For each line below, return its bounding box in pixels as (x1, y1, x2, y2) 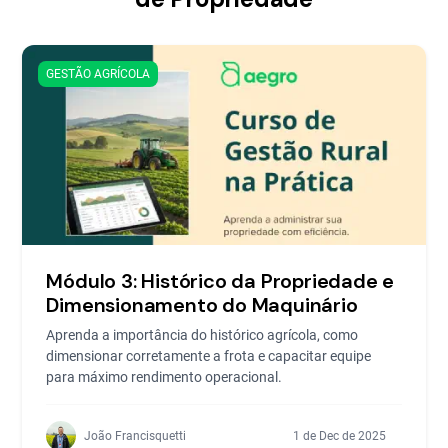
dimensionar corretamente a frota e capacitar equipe (46, 348, 372, 364)
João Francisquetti (84, 429, 187, 443)
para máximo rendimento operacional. (46, 369, 283, 385)
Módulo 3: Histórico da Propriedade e (46, 268, 395, 294)
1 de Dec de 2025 (292, 429, 386, 443)
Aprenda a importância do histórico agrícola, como (46, 327, 359, 343)
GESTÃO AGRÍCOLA (46, 67, 151, 81)
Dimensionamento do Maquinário (46, 292, 358, 318)
